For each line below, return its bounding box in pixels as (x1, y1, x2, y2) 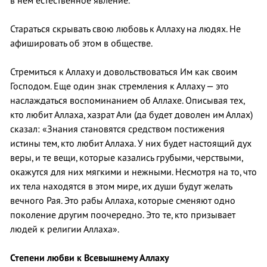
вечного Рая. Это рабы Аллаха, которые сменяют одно (10, 195, 235, 206)
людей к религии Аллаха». (10, 223, 119, 235)
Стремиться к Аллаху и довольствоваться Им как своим (10, 66, 237, 77)
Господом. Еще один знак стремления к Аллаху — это (10, 80, 229, 92)
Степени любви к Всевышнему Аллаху (10, 252, 169, 263)
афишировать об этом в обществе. (10, 38, 153, 49)
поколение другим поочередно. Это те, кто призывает (10, 209, 235, 221)
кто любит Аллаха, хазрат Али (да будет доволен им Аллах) (10, 109, 253, 120)
